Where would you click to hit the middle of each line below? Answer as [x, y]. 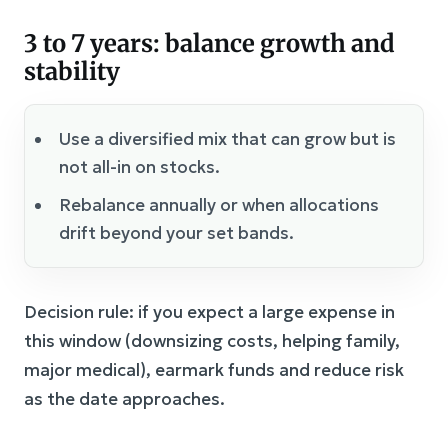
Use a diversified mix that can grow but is [227, 138]
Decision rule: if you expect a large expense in [209, 311]
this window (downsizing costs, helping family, [212, 340]
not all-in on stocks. [139, 166]
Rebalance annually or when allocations [219, 204]
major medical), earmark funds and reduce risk [214, 369]
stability [72, 71]
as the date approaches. [124, 398]
